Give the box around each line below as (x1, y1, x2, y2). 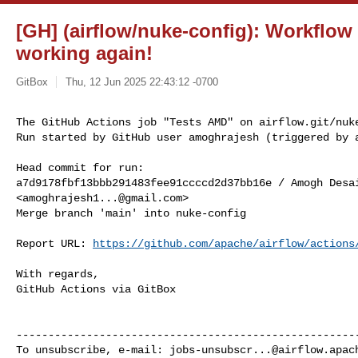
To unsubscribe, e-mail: (16, 343, 169, 356)
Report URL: (16, 237, 93, 250)
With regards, (16, 267, 99, 280)
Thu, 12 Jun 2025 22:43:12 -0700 (65, 75, 218, 88)
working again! (16, 42, 153, 64)
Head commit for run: (16, 161, 144, 174)
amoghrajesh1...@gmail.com (22, 191, 182, 205)
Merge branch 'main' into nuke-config (16, 206, 246, 220)
